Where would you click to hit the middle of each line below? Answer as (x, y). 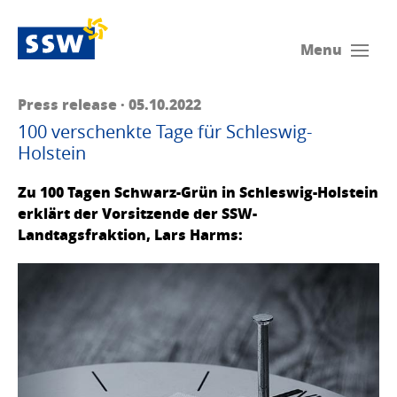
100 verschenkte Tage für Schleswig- (165, 132)
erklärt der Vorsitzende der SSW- (137, 214)
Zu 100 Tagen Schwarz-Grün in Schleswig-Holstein (198, 192)
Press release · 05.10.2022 (109, 105)
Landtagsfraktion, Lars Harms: (130, 235)
